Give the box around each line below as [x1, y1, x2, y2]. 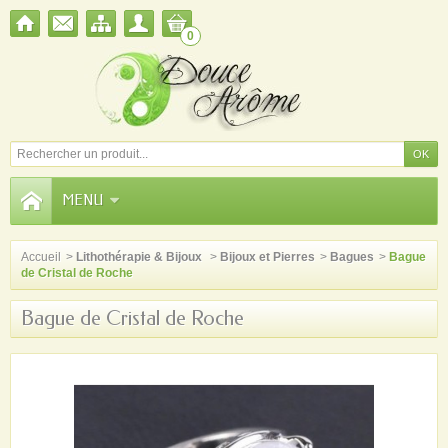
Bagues [330, 250, 374, 264]
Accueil [21, 250, 61, 264]
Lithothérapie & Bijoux [76, 250, 205, 264]
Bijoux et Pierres [220, 250, 315, 264]
